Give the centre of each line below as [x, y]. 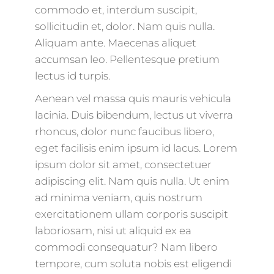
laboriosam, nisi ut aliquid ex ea [113, 231]
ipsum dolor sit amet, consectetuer [123, 165]
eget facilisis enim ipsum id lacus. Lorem [136, 148]
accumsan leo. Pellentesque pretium [127, 60]
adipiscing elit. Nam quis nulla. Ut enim [132, 181]
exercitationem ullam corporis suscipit [131, 214]
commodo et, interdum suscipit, [116, 10]
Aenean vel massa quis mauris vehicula [133, 99]
